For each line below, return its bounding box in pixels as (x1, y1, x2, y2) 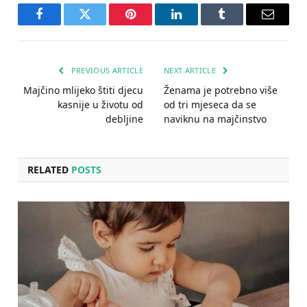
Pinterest (130, 18, 173, 31)
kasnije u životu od (58, 98, 143, 112)
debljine (106, 112, 143, 126)
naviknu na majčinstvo (164, 112, 267, 126)
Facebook (38, 18, 86, 31)
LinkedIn (175, 18, 221, 31)
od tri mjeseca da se (164, 98, 256, 112)
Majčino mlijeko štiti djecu (23, 84, 143, 97)
